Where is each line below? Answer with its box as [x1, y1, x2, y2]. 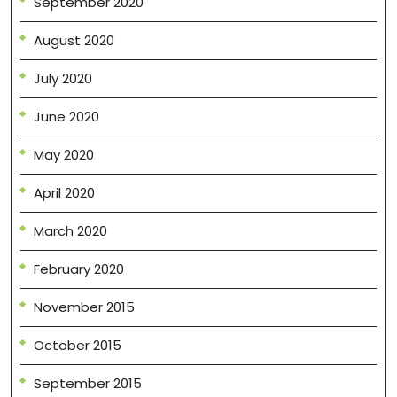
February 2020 [34, 260, 124, 279]
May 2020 [34, 145, 94, 165]
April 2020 [34, 183, 95, 203]
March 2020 [34, 222, 107, 241]
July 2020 [34, 69, 92, 89]
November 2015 [34, 298, 135, 317]
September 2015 [34, 374, 142, 393]
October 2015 [34, 336, 121, 355]
